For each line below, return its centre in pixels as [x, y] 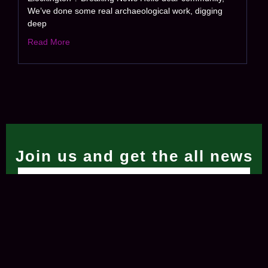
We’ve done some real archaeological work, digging [125, 11]
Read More [49, 42]
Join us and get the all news [134, 156]
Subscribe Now [139, 210]
